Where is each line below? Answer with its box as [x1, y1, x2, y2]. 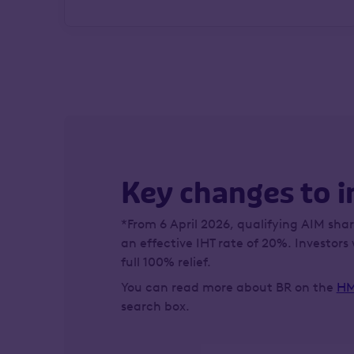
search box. [120, 299, 190, 314]
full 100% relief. [120, 254, 211, 269]
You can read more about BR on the [120, 280, 337, 295]
